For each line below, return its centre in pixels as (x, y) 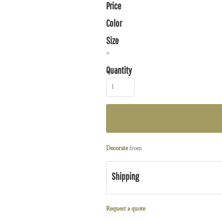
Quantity (119, 70)
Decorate (117, 148)
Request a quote (126, 209)
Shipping (125, 176)
